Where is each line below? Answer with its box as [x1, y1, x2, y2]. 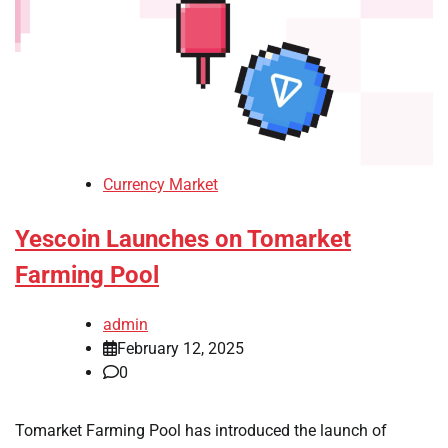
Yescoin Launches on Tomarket [15, 224, 351, 253]
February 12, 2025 [117, 338, 244, 358]
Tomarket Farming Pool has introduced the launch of [15, 420, 387, 440]
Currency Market [103, 174, 218, 194]
